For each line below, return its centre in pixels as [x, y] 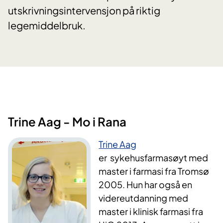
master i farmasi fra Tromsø [154, 171]
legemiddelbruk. [47, 25]
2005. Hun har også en [146, 185]
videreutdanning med [144, 198]
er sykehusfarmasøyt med [154, 158]
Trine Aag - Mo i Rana [67, 122]
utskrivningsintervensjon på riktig [84, 10]
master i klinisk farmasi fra [151, 212]
